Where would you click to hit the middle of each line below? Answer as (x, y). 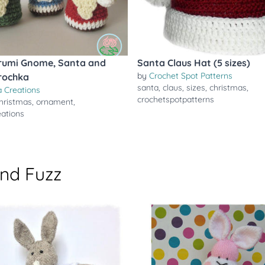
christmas (228, 88)
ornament (55, 102)
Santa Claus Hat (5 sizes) (194, 63)
